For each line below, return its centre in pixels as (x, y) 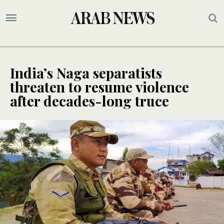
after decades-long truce (89, 101)
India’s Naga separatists (86, 73)
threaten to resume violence (99, 87)
